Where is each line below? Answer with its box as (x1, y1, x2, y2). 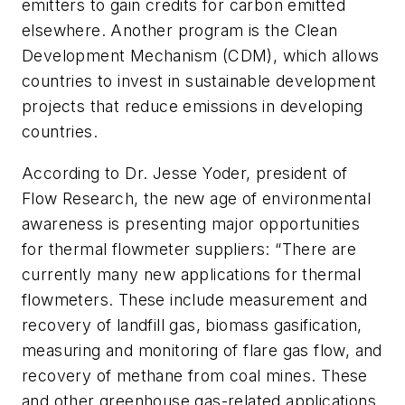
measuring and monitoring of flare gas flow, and (22, 341, 382, 361)
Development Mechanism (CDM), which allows (22, 46, 380, 66)
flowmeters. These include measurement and (22, 290, 368, 310)
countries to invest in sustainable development (22, 71, 377, 91)
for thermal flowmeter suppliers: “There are (22, 240, 357, 259)
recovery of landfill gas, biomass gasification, (22, 316, 363, 335)
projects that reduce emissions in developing (22, 97, 363, 117)
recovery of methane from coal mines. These (22, 366, 368, 386)
